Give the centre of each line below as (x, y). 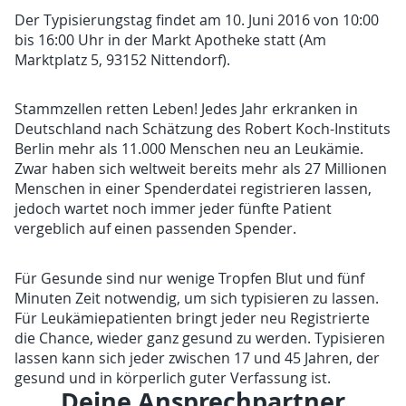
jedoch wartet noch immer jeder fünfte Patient (174, 209)
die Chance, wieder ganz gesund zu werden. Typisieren (200, 338)
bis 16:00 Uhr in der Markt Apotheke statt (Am (171, 39)
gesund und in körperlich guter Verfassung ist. (173, 378)
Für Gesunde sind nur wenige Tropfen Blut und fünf (190, 279)
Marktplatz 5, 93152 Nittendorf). (123, 59)
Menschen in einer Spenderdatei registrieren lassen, (193, 189)
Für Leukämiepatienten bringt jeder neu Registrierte (193, 319)
